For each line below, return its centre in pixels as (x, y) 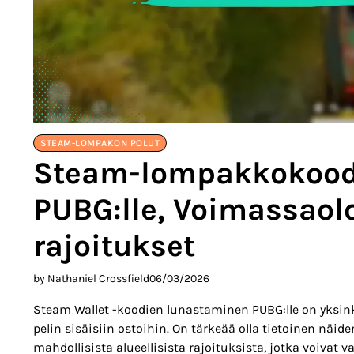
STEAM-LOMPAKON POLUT (100, 143)
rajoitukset (114, 245)
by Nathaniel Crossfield (91, 278)
